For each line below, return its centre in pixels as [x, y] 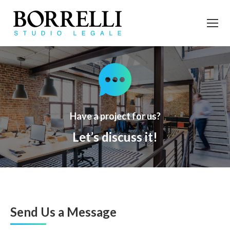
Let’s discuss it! [115, 137]
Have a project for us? [115, 116]
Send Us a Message [63, 212]
